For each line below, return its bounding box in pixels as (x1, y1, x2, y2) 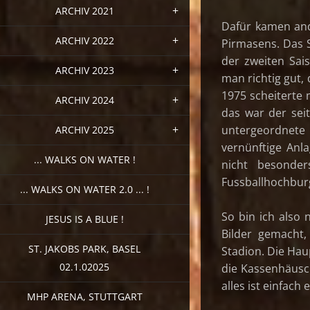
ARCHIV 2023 (55, 63, 114, 77)
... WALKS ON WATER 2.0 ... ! (19, 182, 149, 196)
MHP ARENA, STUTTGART (26, 289, 143, 303)
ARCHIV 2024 (55, 93, 114, 107)
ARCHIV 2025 (55, 122, 114, 136)
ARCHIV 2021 (55, 3, 114, 17)
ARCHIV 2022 (55, 33, 114, 47)
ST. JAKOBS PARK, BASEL (28, 241, 140, 255)
